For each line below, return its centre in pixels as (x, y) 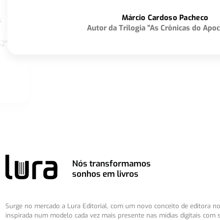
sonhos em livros (106, 174)
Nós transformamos (112, 164)
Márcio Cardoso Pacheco (165, 18)
